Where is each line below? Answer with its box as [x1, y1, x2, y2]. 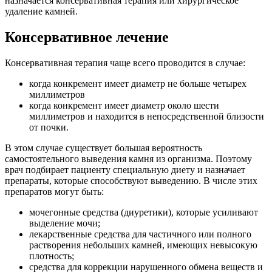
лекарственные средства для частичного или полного [29, 228, 251, 239]
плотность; [29, 250, 74, 261]
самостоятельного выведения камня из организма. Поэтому [5, 153, 252, 164]
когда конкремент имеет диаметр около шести [29, 100, 219, 110]
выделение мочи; [29, 217, 100, 228]
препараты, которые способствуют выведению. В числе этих [5, 175, 257, 186]
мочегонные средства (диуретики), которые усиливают [29, 206, 258, 217]
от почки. [29, 121, 69, 132]
